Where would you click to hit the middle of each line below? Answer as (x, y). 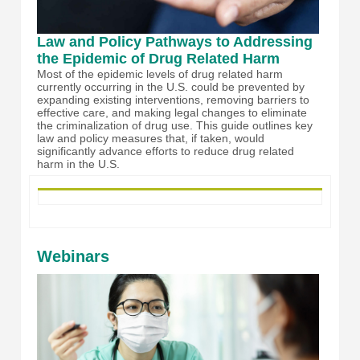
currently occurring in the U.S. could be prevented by (171, 87)
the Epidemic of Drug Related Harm (158, 59)
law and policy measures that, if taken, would (151, 139)
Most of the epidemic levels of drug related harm (160, 74)
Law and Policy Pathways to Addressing (175, 42)
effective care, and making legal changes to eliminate (172, 113)
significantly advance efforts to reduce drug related (166, 151)
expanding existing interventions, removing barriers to (173, 100)
